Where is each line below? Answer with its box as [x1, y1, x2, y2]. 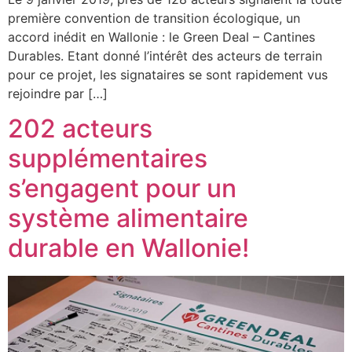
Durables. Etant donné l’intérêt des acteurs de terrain [8, 47, 322, 64]
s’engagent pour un [8, 173, 236, 204]
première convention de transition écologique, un [8, 9, 300, 26]
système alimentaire [8, 203, 248, 234]
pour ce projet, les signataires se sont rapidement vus [8, 66, 328, 82]
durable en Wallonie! [8, 233, 249, 264]
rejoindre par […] [8, 85, 108, 101]
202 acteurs [8, 113, 152, 145]
